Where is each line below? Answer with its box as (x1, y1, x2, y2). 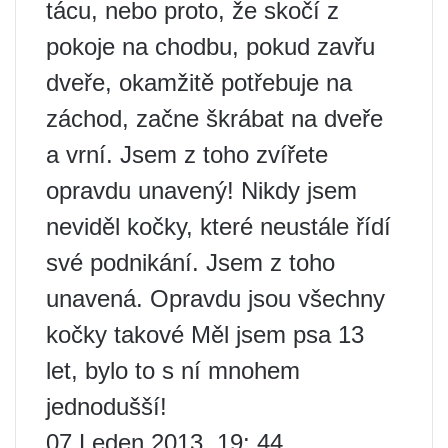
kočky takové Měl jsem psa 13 (46, 321, 364, 348)
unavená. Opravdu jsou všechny (46, 285, 385, 312)
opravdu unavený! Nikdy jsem (46, 177, 357, 204)
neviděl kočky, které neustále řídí (46, 213, 391, 240)
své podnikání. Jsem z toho (46, 249, 335, 276)
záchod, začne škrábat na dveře (46, 105, 383, 132)
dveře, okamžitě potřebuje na (46, 69, 352, 96)
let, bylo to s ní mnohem (46, 357, 300, 384)
